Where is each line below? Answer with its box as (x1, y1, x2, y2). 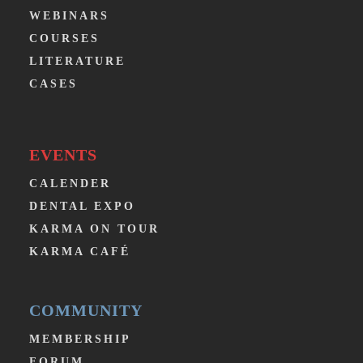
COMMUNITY (28, 301, 143, 320)
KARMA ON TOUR (28, 223, 160, 236)
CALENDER (28, 177, 111, 190)
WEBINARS (28, 10, 109, 23)
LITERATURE (28, 55, 126, 68)
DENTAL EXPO (28, 200, 135, 213)
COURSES (28, 32, 100, 45)
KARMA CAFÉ (28, 246, 130, 258)
